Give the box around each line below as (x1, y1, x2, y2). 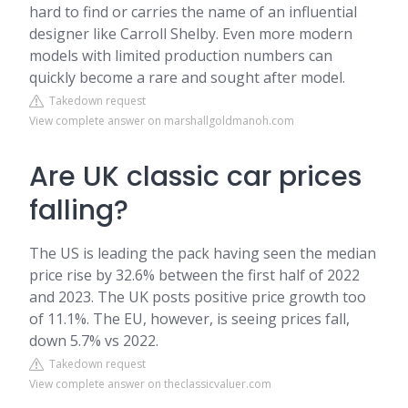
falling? (29, 191, 128, 229)
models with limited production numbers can (29, 46, 332, 66)
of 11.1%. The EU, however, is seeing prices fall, (29, 309, 350, 329)
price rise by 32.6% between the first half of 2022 (29, 265, 360, 285)
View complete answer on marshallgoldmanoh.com (29, 113, 294, 128)
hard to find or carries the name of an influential (29, 2, 357, 22)
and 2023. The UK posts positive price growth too (29, 287, 366, 307)
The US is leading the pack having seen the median (29, 243, 376, 263)
